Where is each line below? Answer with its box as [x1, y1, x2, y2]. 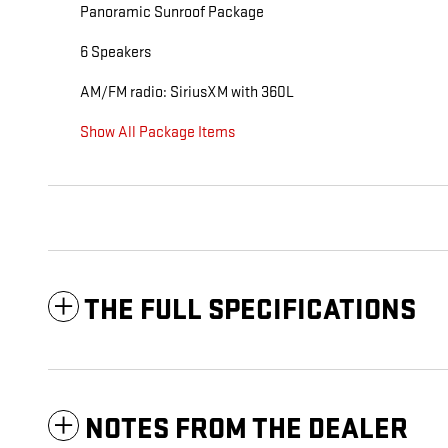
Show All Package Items [80, 123, 235, 143]
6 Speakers [80, 43, 151, 63]
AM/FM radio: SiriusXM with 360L [80, 83, 294, 103]
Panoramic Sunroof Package [80, 3, 264, 23]
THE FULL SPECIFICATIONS [84, 293, 416, 329]
